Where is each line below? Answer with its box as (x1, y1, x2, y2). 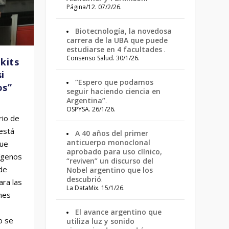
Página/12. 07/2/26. (66, 3, 122, 11)
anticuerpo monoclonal (66, 138, 151, 147)
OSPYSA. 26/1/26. (66, 105, 116, 113)
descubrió (66, 174, 102, 184)
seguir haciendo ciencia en (66, 86, 161, 96)
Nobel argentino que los (66, 165, 153, 175)
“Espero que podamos (75, 77, 154, 87)
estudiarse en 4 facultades (66, 44, 165, 54)
